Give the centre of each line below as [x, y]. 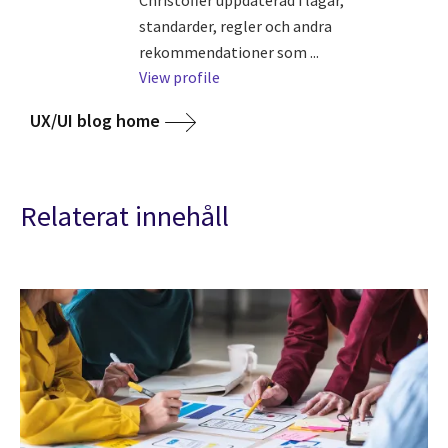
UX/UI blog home [95, 120]
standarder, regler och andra [235, 25]
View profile [179, 76]
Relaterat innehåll [124, 215]
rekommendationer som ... [228, 51]
